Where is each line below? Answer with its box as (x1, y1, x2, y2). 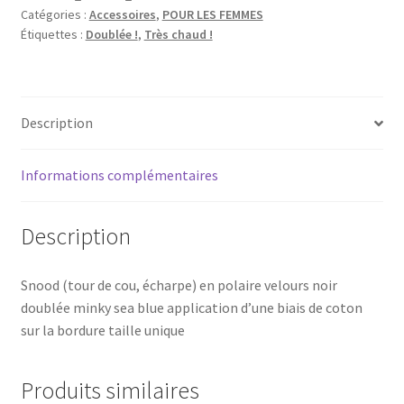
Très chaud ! (143, 26, 213, 43)
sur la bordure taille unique (20, 320, 185, 339)
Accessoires (88, 6, 156, 23)
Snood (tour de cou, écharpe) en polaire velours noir (20, 275, 337, 294)
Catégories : (20, 6, 89, 23)
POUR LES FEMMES (161, 6, 263, 23)
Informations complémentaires (20, 166, 218, 185)
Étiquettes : (20, 26, 86, 43)
